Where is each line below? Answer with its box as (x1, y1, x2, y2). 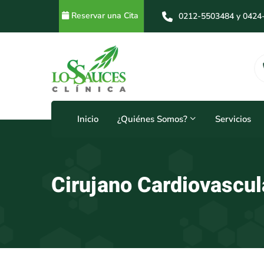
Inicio (77, 113, 98, 125)
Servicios (215, 113, 251, 125)
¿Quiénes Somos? (117, 113, 187, 125)
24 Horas (87, 67, 121, 80)
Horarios (87, 52, 124, 65)
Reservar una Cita (71, 10, 141, 21)
